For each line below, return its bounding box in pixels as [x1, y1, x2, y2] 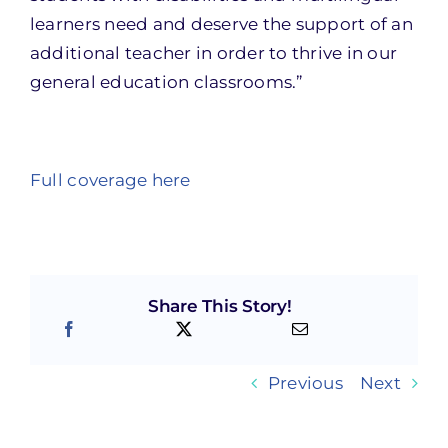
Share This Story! [147, 296, 292, 317]
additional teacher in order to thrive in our [29, 43, 398, 63]
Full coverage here [29, 170, 191, 190]
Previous [267, 372, 343, 393]
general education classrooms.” [29, 72, 304, 92]
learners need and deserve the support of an [29, 14, 413, 34]
